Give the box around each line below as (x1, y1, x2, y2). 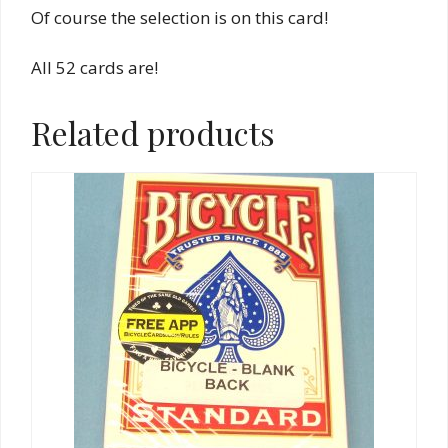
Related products (31, 111, 275, 155)
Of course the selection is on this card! (31, 5, 328, 29)
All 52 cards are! (31, 56, 158, 80)
